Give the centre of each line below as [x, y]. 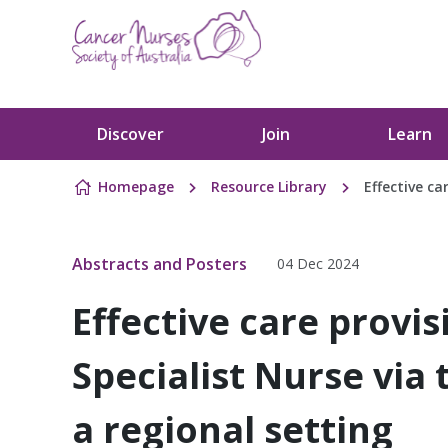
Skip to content [128, 129]
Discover [130, 134]
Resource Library [269, 186]
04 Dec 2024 [318, 263]
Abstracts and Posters [159, 264]
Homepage [136, 186]
